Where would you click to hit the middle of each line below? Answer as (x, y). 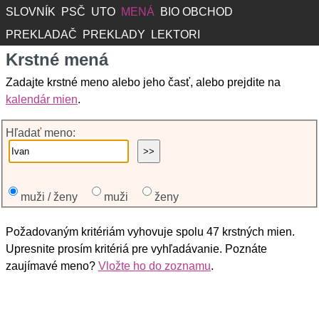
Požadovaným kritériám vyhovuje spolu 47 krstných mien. (150, 232)
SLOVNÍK (31, 12)
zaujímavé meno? (52, 266)
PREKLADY (114, 35)
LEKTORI (176, 35)
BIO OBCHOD (197, 12)
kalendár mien (42, 99)
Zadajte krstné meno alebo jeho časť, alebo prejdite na (143, 82)
